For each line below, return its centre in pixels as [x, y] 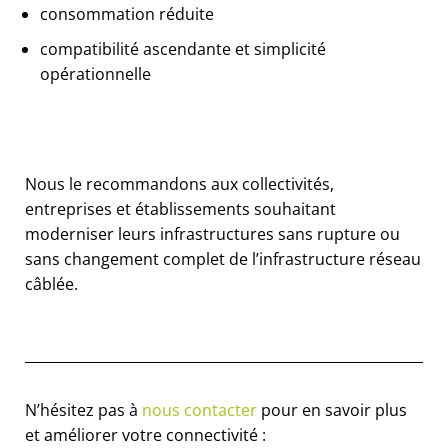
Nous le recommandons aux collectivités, [179, 183]
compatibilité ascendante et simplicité [183, 48]
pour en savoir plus [332, 409]
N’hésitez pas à [83, 409]
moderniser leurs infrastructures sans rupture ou [212, 233]
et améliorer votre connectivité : [145, 434]
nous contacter [199, 409]
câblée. [51, 283]
